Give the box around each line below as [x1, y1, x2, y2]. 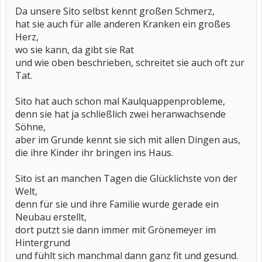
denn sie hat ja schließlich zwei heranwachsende [15, 108, 226, 120]
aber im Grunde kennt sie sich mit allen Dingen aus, [15, 133, 240, 146]
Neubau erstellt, [15, 211, 87, 223]
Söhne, [15, 120, 46, 133]
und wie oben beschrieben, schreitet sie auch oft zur [15, 56, 244, 69]
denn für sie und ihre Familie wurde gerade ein [15, 198, 219, 211]
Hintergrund [15, 236, 70, 249]
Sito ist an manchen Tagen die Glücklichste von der [15, 172, 237, 185]
